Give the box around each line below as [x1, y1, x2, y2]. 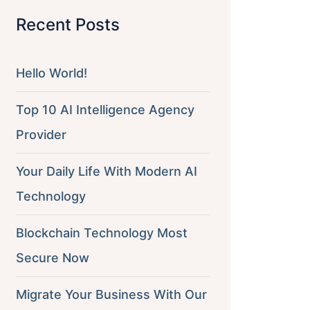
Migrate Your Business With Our [15, 287, 207, 302]
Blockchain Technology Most [15, 226, 188, 240]
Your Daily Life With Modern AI [15, 164, 197, 179]
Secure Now [15, 250, 89, 265]
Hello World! [15, 66, 87, 80]
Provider [15, 127, 66, 142]
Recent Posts [15, 15, 120, 35]
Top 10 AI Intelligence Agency [15, 102, 194, 117]
